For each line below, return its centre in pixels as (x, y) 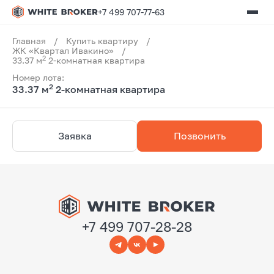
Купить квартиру (102, 41)
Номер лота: (38, 77)
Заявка (75, 136)
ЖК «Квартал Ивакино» (63, 50)
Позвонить (199, 136)
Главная (29, 41)
